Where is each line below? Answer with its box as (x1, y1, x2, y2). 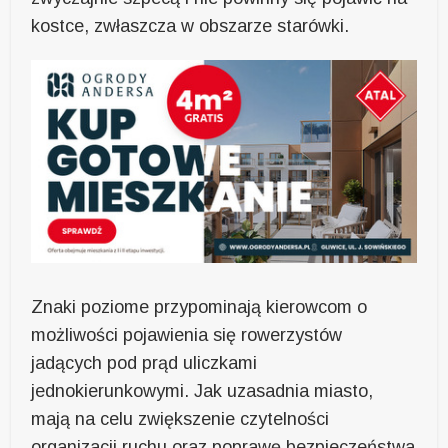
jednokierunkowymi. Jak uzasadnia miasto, (31, 380, 374, 401)
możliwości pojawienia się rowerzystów (31, 324, 343, 345)
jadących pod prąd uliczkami (31, 352, 258, 373)
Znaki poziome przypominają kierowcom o (31, 296, 368, 317)
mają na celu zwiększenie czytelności (31, 408, 330, 429)
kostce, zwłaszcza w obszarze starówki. (31, 16, 350, 37)
